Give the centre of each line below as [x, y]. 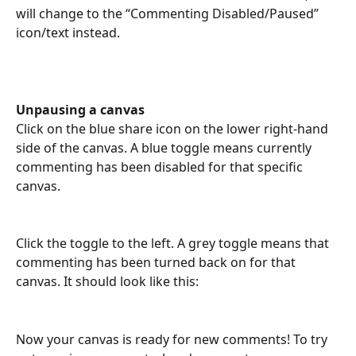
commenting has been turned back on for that [157, 263]
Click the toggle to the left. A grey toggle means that [174, 244]
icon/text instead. [68, 32]
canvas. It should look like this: [109, 282]
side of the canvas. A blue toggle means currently [165, 147]
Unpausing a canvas [82, 109]
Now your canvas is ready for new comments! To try [173, 339]
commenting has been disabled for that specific [161, 166]
